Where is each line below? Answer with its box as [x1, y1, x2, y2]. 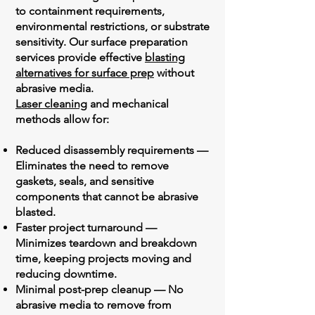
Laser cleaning [15, 97, 87, 110]
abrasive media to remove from [15, 298, 172, 311]
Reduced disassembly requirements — [15, 143, 208, 157]
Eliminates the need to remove [15, 159, 169, 172]
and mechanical [87, 97, 169, 110]
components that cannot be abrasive [15, 190, 198, 203]
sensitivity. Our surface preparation [15, 35, 188, 49]
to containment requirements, [15, 4, 165, 18]
